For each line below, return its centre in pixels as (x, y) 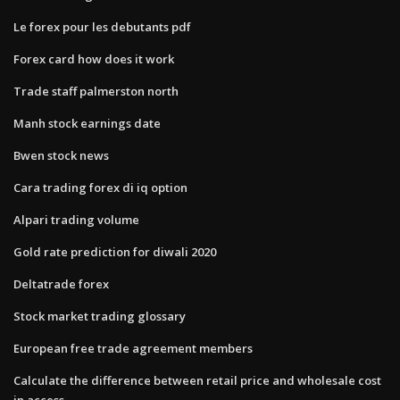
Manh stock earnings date (87, 123)
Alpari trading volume (76, 219)
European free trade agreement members (133, 348)
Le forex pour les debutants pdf (102, 26)
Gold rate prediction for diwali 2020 (115, 251)
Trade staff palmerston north (96, 91)
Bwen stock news (61, 155)
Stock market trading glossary (100, 316)
